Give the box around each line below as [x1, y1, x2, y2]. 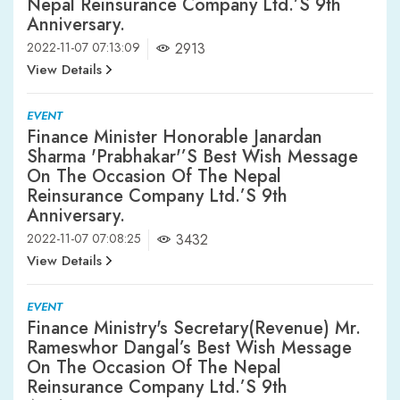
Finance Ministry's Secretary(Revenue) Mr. [27, 314, 361, 341]
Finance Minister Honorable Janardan [27, 123, 322, 150]
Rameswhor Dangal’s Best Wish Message [27, 334, 352, 361]
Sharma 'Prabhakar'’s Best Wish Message [27, 143, 358, 170]
